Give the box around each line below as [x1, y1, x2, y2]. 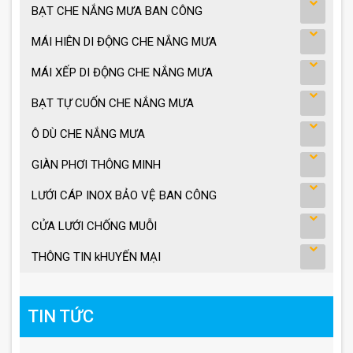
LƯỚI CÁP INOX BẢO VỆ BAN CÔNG [32, 188, 217, 203]
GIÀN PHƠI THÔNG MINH [32, 158, 161, 173]
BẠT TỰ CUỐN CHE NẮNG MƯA [32, 96, 194, 111]
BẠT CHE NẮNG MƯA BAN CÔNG [32, 4, 203, 19]
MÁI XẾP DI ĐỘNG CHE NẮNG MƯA [32, 65, 213, 80]
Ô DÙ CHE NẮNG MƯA [32, 127, 145, 142]
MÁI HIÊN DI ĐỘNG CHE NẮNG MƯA [32, 35, 217, 50]
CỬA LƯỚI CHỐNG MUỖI [32, 219, 157, 234]
